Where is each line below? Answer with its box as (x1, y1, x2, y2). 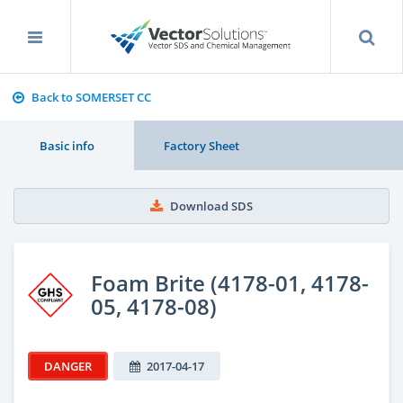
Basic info (40, 137, 95, 154)
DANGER (44, 357, 92, 374)
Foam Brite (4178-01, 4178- (91, 267, 369, 298)
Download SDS (170, 198, 253, 214)
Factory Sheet (163, 137, 239, 154)
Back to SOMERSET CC (31, 89, 151, 105)
